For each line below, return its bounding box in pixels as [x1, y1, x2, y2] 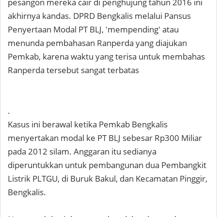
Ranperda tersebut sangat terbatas [8, 64, 139, 76]
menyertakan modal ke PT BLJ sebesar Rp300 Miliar [8, 132, 202, 144]
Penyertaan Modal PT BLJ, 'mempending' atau [8, 24, 179, 35]
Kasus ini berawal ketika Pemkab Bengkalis [8, 119, 168, 130]
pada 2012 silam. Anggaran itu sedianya [8, 146, 156, 157]
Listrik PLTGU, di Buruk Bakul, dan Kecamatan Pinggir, [8, 173, 207, 185]
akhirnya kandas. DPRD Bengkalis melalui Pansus [8, 10, 191, 22]
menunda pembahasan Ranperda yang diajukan [8, 37, 187, 49]
